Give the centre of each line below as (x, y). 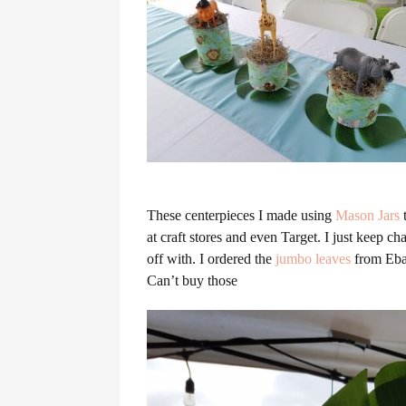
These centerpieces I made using (241, 215)
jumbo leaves (313, 258)
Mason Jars (367, 215)
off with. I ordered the (211, 258)
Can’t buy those (192, 280)
